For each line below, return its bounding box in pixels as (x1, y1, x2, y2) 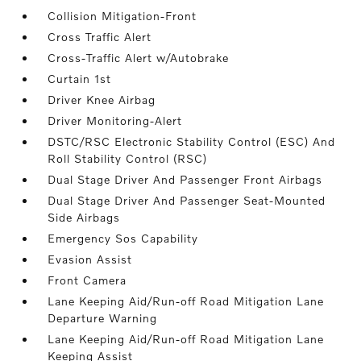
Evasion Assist (48, 252, 133, 267)
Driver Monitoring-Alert (48, 114, 183, 128)
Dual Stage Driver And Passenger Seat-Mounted (48, 193, 326, 208)
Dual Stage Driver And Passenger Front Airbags (48, 172, 323, 187)
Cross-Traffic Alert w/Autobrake (48, 51, 230, 65)
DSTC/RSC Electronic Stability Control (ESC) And (48, 135, 336, 149)
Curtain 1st (48, 72, 112, 86)
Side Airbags (48, 210, 121, 225)
